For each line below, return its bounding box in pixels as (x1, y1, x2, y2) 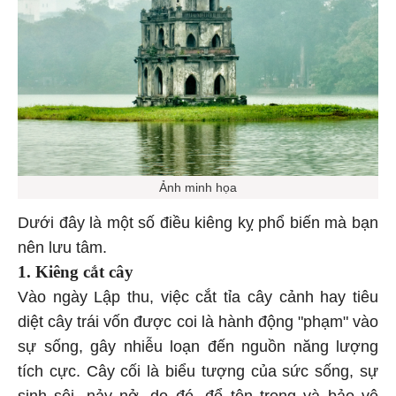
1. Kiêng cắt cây (18, 265, 133, 285)
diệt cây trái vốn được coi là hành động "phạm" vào (18, 316, 378, 334)
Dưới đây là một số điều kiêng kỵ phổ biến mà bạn (18, 217, 378, 235)
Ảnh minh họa (159, 183, 237, 198)
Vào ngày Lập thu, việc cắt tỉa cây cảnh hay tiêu (18, 291, 378, 309)
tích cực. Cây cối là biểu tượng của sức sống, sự (18, 365, 378, 384)
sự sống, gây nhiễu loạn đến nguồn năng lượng (18, 340, 378, 359)
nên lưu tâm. (18, 241, 107, 260)
